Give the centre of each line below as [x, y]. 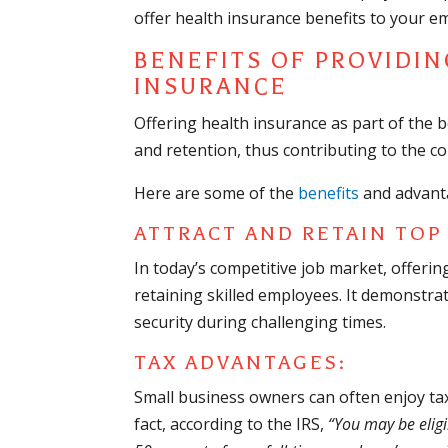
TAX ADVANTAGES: [241, 363]
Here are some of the [216, 193]
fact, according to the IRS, [231, 424]
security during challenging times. [260, 322]
